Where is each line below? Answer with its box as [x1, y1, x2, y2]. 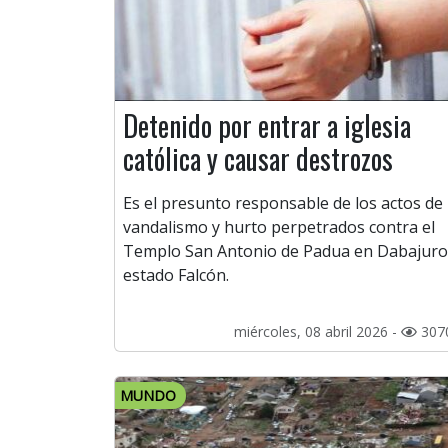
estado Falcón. [123, 264, 229, 287]
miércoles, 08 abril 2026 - [234, 322, 401, 342]
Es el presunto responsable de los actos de [123, 192, 443, 215]
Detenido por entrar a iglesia [123, 105, 411, 147]
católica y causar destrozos [123, 138, 393, 180]
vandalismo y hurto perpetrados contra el [123, 216, 435, 239]
